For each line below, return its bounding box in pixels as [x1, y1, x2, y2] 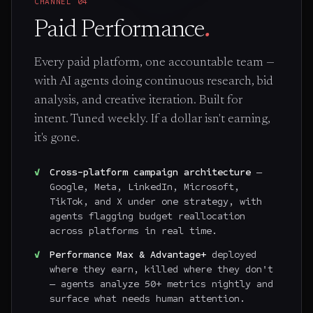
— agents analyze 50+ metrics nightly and [49, 278, 273, 291]
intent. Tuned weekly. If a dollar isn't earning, [34, 112, 270, 126]
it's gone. [34, 131, 80, 145]
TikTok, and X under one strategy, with [49, 195, 262, 208]
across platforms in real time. [49, 224, 217, 237]
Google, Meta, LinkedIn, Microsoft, [49, 180, 240, 193]
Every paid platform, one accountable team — [34, 56, 275, 69]
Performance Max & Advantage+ [49, 249, 206, 261]
